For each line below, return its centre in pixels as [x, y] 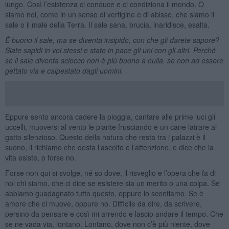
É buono [18, 40]
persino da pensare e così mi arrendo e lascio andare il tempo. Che [114, 213]
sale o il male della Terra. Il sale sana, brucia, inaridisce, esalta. [107, 24]
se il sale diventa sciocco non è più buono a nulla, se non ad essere [114, 60]
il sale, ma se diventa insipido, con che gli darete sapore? [125, 40]
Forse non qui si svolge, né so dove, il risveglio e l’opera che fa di [110, 173]
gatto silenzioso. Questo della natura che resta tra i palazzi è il [105, 137]
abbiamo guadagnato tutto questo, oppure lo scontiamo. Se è [104, 193]
